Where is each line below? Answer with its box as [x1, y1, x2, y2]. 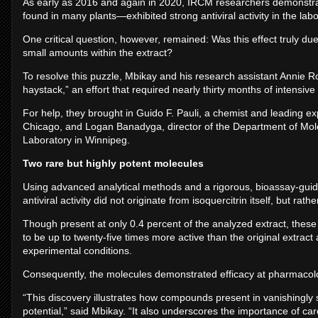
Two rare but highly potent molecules [23, 158, 204, 169]
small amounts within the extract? [23, 47, 172, 58]
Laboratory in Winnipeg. [23, 134, 130, 146]
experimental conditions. [23, 245, 132, 256]
